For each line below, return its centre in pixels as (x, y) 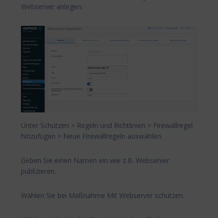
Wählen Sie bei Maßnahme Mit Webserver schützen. (103, 196)
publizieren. (38, 171)
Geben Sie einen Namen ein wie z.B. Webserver (95, 161)
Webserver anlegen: (52, 7)
